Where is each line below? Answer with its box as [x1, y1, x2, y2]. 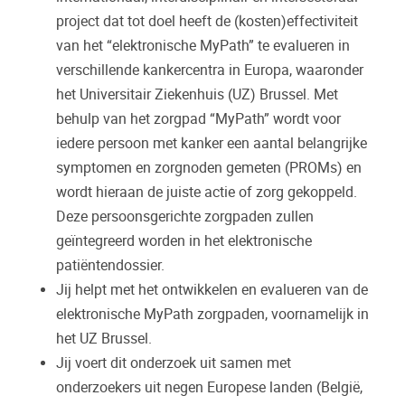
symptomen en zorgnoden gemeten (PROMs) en [56, 159, 362, 177]
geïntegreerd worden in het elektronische [56, 232, 312, 250]
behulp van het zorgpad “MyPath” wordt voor [56, 110, 341, 128]
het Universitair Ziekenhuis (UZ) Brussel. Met [56, 86, 338, 104]
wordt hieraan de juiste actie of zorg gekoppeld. [56, 184, 357, 202]
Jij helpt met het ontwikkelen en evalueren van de [56, 281, 368, 299]
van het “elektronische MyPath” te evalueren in [56, 37, 350, 55]
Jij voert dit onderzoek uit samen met [56, 354, 291, 372]
